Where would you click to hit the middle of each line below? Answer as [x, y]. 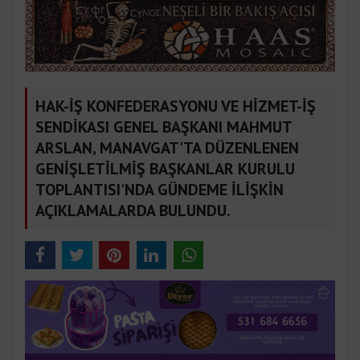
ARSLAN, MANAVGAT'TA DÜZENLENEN [167, 147]
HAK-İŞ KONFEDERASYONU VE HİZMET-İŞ [176, 106]
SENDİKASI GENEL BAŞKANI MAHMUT [164, 127]
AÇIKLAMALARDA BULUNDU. [133, 210]
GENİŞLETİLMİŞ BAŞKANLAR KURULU [165, 168]
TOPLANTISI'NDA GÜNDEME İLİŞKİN [160, 189]
